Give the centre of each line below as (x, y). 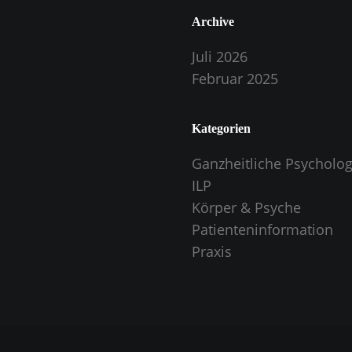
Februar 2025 (235, 79)
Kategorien (221, 129)
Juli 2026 (220, 57)
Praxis (212, 252)
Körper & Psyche (246, 208)
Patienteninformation (262, 230)
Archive (213, 22)
